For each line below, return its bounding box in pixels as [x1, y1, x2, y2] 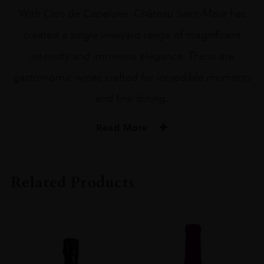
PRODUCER [111, 149, 153, 159]
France [120, 235, 144, 245]
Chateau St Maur [103, 164, 161, 174]
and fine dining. [95, 91, 169, 105]
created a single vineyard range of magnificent [23, 28, 241, 41]
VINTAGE [115, 184, 148, 194]
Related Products [10, 171, 135, 193]
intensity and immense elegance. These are [30, 49, 234, 62]
